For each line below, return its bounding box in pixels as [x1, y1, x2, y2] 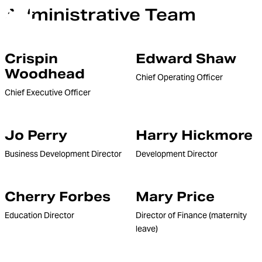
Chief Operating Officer [136, 72, 223, 82]
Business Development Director [5, 149, 122, 159]
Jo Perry [5, 127, 67, 143]
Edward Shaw [136, 50, 236, 67]
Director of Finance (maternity [136, 210, 247, 220]
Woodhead [5, 65, 85, 82]
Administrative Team [5, 4, 196, 25]
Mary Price [136, 188, 215, 205]
